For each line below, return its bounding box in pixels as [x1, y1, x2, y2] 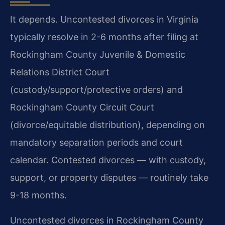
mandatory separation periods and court [10, 137, 183, 148]
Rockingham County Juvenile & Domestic [10, 49, 185, 60]
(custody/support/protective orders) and [10, 84, 183, 95]
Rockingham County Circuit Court [10, 101, 154, 113]
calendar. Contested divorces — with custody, [10, 154, 206, 165]
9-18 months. [10, 189, 67, 200]
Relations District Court [10, 66, 109, 77]
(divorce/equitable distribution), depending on [10, 119, 205, 130]
